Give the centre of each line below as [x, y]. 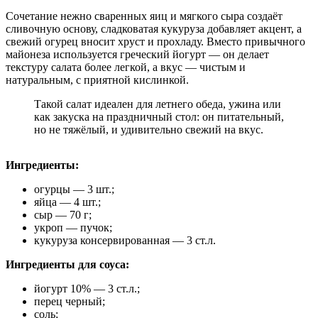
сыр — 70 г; [63, 214]
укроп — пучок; [73, 227]
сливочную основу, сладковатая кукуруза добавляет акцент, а [154, 28]
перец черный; [70, 301]
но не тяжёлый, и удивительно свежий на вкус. [149, 129]
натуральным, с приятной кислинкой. [97, 79]
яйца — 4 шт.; [67, 202]
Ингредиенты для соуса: [67, 264]
